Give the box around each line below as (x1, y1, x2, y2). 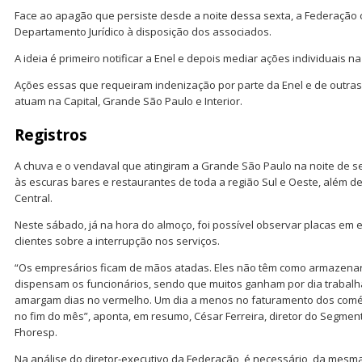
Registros (15, 124, 87, 145)
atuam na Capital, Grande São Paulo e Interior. (15, 93, 242, 108)
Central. (15, 190, 53, 205)
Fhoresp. (15, 324, 57, 339)
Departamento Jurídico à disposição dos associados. (15, 23, 271, 39)
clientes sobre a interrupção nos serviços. (15, 233, 220, 248)
